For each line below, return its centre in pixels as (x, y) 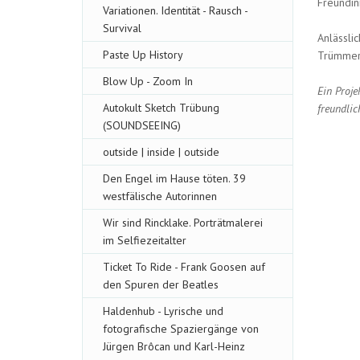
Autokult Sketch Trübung (161, 108)
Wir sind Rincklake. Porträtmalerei (183, 223)
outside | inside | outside (161, 152)
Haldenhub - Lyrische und (163, 311)
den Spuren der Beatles (161, 284)
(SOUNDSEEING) (142, 125)
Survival (122, 28)
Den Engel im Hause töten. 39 (174, 178)
